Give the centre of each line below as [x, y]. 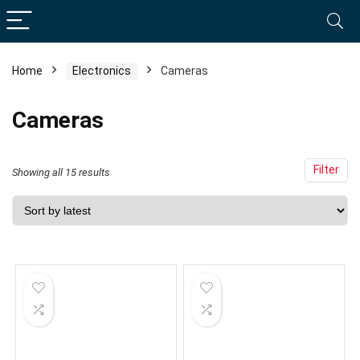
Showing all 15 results [61, 172]
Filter [326, 170]
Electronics [102, 71]
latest [122, 217]
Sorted [124, 172]
